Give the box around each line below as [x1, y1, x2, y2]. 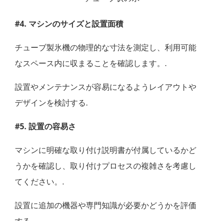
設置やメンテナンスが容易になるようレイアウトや [15, 81, 196, 92]
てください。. [15, 176, 64, 187]
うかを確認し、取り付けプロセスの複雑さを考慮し [15, 160, 196, 171]
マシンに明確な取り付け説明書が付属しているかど [15, 144, 196, 155]
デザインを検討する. [15, 97, 88, 108]
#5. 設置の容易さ [15, 120, 76, 132]
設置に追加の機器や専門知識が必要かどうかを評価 [15, 199, 196, 211]
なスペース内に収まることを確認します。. [15, 57, 167, 69]
